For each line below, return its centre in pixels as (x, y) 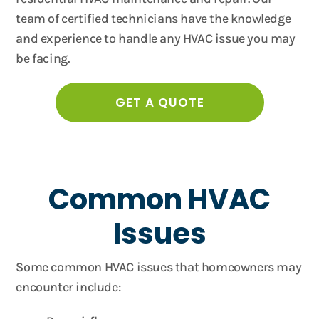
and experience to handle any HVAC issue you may (156, 38)
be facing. (43, 58)
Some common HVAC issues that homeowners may (159, 267)
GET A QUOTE (159, 103)
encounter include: (68, 287)
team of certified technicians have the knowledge (153, 19)
